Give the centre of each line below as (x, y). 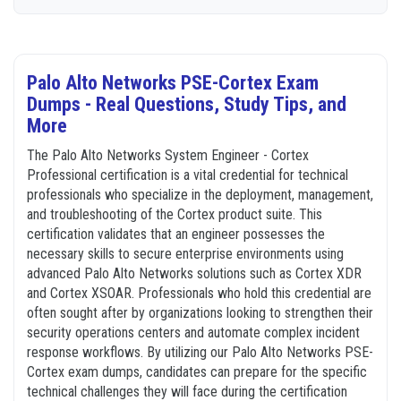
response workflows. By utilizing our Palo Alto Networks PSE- (200, 352)
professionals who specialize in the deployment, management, (200, 195)
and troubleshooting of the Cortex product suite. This (175, 214)
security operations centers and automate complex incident (193, 333)
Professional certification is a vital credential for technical (188, 175)
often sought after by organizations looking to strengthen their (200, 313)
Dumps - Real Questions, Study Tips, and (187, 104)
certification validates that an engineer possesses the (176, 234)
